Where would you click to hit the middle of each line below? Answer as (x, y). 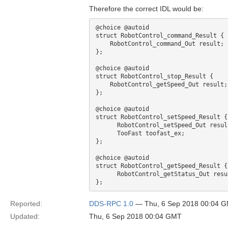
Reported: (26, 204)
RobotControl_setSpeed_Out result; (106, 125)
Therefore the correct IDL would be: (146, 9)
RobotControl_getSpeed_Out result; (103, 84)
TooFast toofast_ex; (106, 133)
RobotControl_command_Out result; (103, 44)
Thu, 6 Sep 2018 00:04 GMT (135, 216)
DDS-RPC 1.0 (111, 204)
